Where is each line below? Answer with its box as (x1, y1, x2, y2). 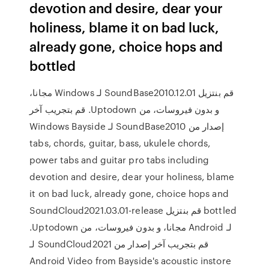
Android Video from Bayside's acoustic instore (29, 254, 231, 267)
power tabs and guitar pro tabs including (29, 153, 210, 166)
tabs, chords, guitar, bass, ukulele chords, (29, 136, 211, 150)
